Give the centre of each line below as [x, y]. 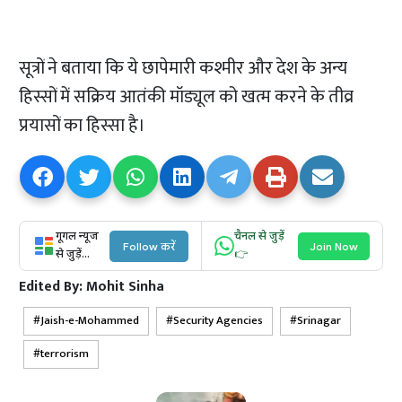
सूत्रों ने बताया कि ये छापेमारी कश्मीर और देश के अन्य [184, 69]
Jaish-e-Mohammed [90, 321]
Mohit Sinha [126, 287]
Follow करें [149, 246]
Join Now [333, 246]
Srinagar [319, 321]
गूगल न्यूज [78, 237]
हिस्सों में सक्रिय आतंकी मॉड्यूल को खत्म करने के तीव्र [187, 97]
